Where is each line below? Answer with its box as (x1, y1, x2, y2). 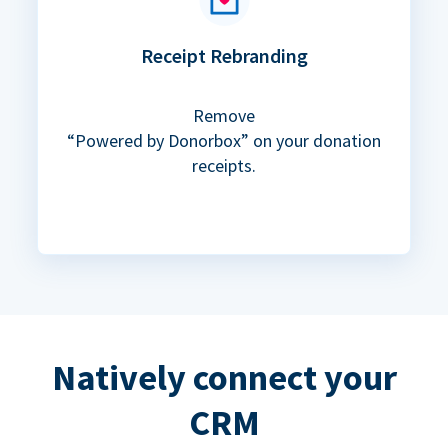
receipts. (192, 154, 256, 178)
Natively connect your (51, 355, 397, 401)
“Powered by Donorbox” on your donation (67, 129, 381, 153)
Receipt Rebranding (140, 43, 308, 69)
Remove (193, 104, 255, 128)
